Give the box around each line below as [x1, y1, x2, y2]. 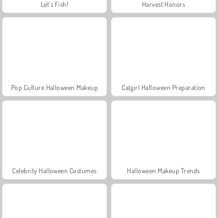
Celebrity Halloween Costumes [12, 166, 97, 175]
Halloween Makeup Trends [127, 166, 200, 175]
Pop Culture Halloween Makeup [11, 83, 98, 91]
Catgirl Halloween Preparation [122, 83, 205, 91]
